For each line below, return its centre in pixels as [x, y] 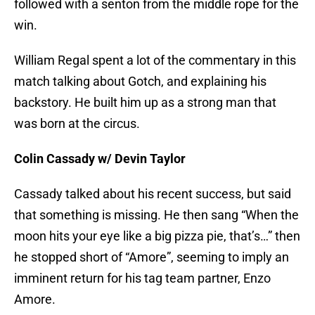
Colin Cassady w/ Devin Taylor [100, 159]
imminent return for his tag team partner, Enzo [142, 278]
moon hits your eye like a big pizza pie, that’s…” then [157, 236]
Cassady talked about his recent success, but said [153, 194]
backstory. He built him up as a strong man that [145, 103]
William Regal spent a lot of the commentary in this [155, 60]
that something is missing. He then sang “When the [156, 215]
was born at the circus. [77, 124]
